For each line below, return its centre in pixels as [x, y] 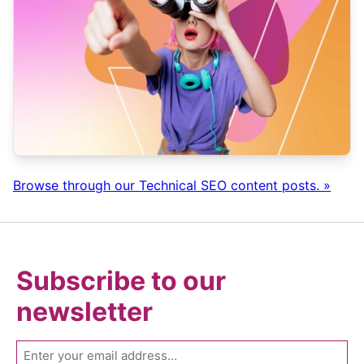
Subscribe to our [121, 280]
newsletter [84, 311]
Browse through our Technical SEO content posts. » [172, 185]
